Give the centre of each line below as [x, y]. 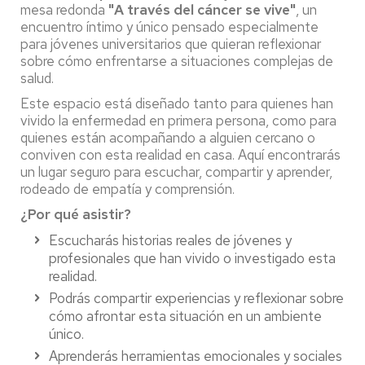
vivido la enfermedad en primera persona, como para [178, 121]
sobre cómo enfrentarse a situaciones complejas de [177, 61]
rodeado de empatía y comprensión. [128, 189]
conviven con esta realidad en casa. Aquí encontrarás [180, 155]
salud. [37, 78]
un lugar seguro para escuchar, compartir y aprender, [176, 172]
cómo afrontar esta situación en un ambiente [185, 316]
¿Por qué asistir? [76, 214]
